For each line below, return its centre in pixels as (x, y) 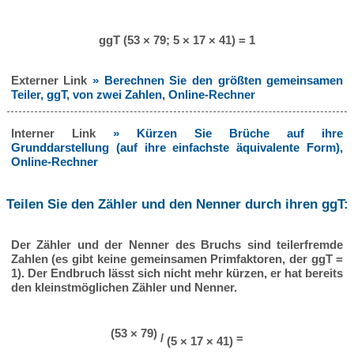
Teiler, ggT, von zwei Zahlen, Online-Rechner (133, 95)
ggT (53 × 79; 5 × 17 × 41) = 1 (177, 40)
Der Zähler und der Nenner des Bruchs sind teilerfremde (177, 244)
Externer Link (52, 81)
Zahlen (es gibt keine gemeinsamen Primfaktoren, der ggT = (177, 258)
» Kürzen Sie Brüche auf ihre (228, 134)
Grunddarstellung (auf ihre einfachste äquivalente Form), (177, 148)
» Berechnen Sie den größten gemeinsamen (218, 81)
